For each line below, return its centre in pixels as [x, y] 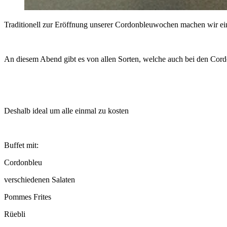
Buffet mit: [21, 145]
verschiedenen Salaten [40, 180]
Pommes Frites [28, 197]
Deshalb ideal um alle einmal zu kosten [66, 111]
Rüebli [15, 214]
